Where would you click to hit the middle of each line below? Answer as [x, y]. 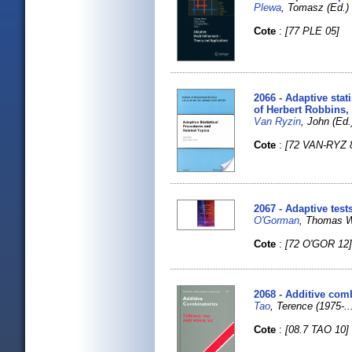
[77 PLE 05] [313, 31]
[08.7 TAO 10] [317, 329]
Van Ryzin [278, 122]
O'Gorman [277, 220]
